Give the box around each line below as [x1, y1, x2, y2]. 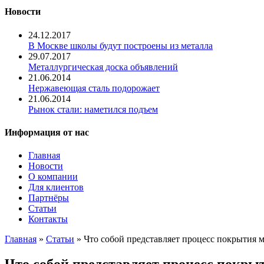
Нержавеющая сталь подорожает [28, 82, 160, 93]
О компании [28, 171, 78, 182]
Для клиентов [28, 182, 84, 193]
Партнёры [28, 193, 69, 203]
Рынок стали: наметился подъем [28, 104, 158, 114]
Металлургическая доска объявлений [28, 61, 178, 72]
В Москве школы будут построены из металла [28, 40, 213, 51]
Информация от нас [5, 127, 89, 137]
